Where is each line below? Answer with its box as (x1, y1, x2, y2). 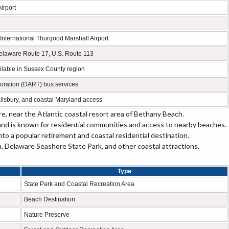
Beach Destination (24, 196, 75, 203)
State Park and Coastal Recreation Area (24, 180, 134, 188)
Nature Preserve (24, 211, 70, 218)
